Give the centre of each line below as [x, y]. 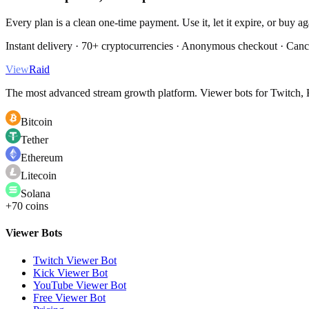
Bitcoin [37, 121]
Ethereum [42, 157]
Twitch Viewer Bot [75, 260]
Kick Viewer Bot [70, 272]
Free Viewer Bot [69, 297]
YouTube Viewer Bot [80, 285]
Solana [36, 193]
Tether [34, 139]
